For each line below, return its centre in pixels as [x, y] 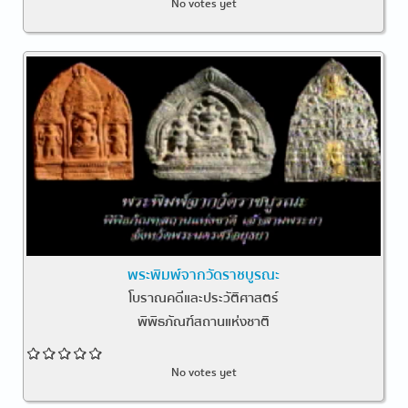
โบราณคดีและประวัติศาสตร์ [204, 298]
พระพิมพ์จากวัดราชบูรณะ [204, 275]
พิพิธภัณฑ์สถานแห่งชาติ [204, 322]
